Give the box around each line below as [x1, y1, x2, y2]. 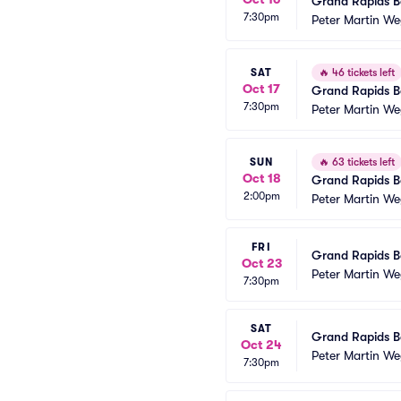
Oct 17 [243, 81, 280, 96]
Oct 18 [242, 170, 281, 185]
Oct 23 [241, 256, 282, 270]
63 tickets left [329, 156, 395, 168]
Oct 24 [241, 337, 282, 352]
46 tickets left [329, 66, 395, 79]
